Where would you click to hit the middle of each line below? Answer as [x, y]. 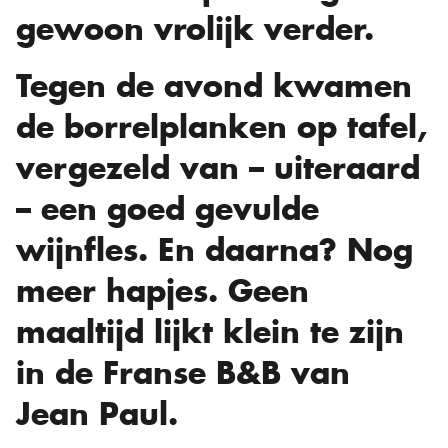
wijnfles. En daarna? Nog [214, 249]
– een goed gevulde [167, 208]
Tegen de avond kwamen [214, 85]
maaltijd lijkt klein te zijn [210, 331]
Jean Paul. [97, 413]
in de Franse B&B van [183, 372]
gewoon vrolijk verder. [195, 28]
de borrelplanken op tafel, [221, 126]
